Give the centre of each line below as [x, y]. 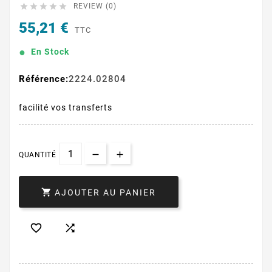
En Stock [50, 51]
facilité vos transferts [66, 108]
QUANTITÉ [37, 155]
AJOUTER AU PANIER [105, 193]
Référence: [44, 79]
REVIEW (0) [95, 6]
